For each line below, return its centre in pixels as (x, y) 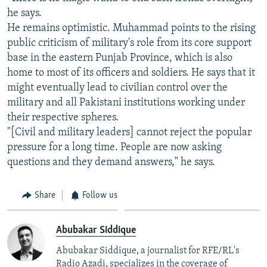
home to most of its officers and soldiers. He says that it (131, 73)
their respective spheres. (63, 117)
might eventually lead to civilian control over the (117, 88)
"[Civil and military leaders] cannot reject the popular (129, 132)
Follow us (100, 195)
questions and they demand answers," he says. (111, 162)
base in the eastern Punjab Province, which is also (120, 58)
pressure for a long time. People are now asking (114, 147)
